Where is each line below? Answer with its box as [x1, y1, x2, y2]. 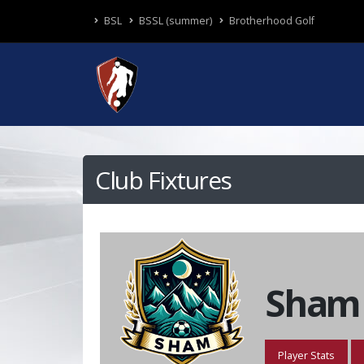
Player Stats [277, 347, 335, 362]
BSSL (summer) [136, 14, 212, 28]
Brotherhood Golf [227, 14, 314, 28]
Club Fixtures [95, 163, 232, 197]
